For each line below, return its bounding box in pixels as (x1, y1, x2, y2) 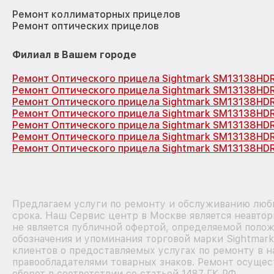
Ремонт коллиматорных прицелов (12, 8, 180, 20)
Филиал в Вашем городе (12, 48, 136, 61)
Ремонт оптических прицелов (12, 20, 159, 32)
